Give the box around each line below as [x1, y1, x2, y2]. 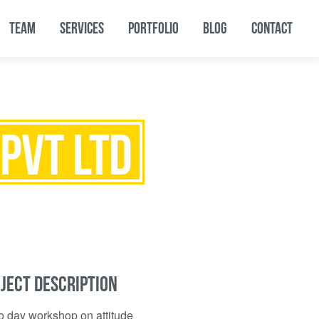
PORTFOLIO [128, 19, 179, 36]
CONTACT [251, 19, 293, 36]
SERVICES [60, 19, 105, 36]
